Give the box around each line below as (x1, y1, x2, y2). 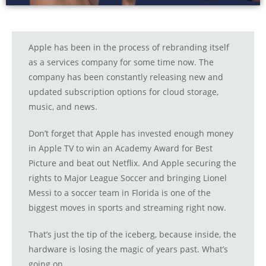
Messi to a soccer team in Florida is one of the (28, 187, 211, 199)
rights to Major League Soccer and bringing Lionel (28, 172, 227, 184)
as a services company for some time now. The (28, 56, 214, 68)
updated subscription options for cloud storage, (28, 86, 218, 98)
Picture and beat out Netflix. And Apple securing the (28, 157, 236, 169)
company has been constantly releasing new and (28, 71, 223, 83)
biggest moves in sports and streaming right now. (28, 202, 226, 214)
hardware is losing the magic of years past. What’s (28, 243, 228, 255)
